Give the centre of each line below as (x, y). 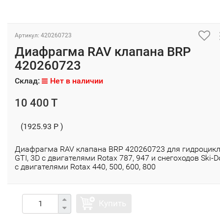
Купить (112, 203)
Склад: (28, 81)
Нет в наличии (77, 81)
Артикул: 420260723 (43, 35)
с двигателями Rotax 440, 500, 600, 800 (85, 166)
